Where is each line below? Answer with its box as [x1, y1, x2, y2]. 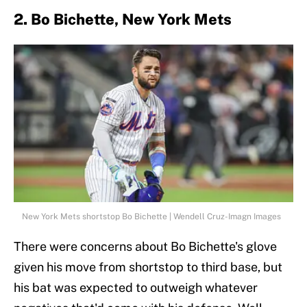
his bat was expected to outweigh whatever [14, 280, 258, 295]
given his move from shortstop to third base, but [14, 259, 282, 274]
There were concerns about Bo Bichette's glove [14, 238, 277, 254]
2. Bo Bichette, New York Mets [14, 10, 232, 28]
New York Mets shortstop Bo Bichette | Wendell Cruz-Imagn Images [22, 211, 281, 221]
